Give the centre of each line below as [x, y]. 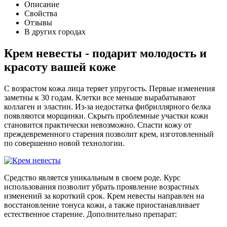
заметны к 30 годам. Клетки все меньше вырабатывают [100, 97]
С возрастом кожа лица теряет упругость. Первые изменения [109, 88]
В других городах [55, 32]
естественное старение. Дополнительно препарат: [90, 214]
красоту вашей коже [60, 67]
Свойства [41, 14]
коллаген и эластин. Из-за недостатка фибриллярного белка [107, 106]
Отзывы [38, 23]
